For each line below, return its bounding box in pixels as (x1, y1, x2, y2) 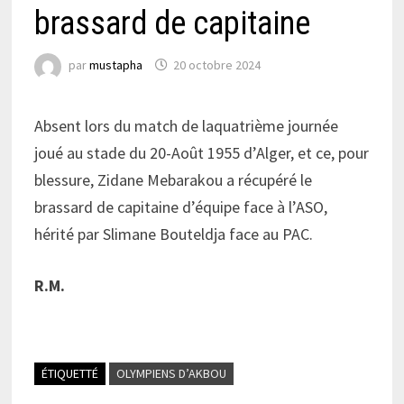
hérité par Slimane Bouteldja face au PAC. (33, 223, 317, 244)
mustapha (88, 57, 142, 74)
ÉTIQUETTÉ (41, 364, 98, 381)
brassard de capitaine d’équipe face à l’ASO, (33, 196, 327, 217)
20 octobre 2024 (172, 57, 261, 74)
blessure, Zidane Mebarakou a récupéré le (33, 169, 312, 190)
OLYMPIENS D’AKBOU (115, 364, 226, 381)
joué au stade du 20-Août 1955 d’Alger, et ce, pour (33, 142, 369, 163)
